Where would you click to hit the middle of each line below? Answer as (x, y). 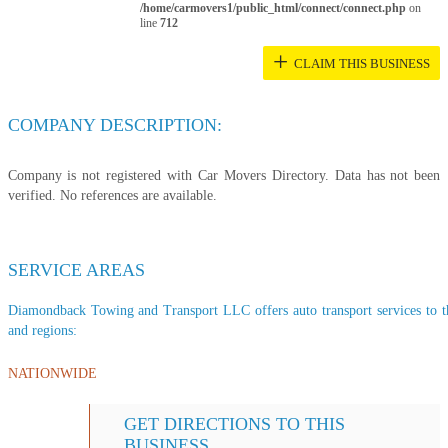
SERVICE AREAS (76, 269)
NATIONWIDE (52, 373)
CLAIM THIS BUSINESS (362, 63)
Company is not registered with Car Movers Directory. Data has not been (224, 175)
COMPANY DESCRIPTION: (114, 124)
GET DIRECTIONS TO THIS (235, 423)
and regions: (42, 330)
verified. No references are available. (112, 195)
